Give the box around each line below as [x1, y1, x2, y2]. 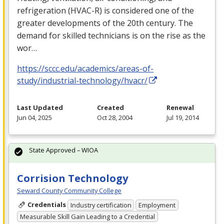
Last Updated [17, 102, 63, 112]
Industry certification [70, 200, 131, 210]
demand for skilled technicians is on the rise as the [17, 29, 205, 41]
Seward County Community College [17, 185, 121, 195]
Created [97, 102, 124, 112]
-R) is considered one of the [91, 4, 194, 16]
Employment [138, 200, 176, 210]
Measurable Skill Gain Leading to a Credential [19, 211, 155, 221]
